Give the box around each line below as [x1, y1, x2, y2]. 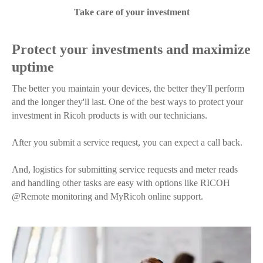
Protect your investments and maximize [12, 42, 251, 58]
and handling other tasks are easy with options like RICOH [12, 178, 230, 188]
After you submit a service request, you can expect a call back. [12, 137, 242, 148]
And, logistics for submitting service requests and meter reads [12, 164, 238, 175]
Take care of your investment [73, 7, 190, 18]
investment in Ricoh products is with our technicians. [12, 110, 207, 121]
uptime [12, 59, 54, 75]
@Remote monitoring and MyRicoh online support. [12, 191, 203, 202]
